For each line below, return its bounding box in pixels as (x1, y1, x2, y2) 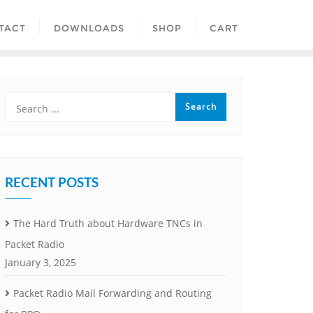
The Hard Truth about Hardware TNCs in (13, 216, 203, 230)
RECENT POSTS (5, 173, 99, 190)
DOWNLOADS (54, 22, 124, 34)
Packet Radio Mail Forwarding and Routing (13, 286, 212, 300)
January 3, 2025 (5, 255, 76, 269)
